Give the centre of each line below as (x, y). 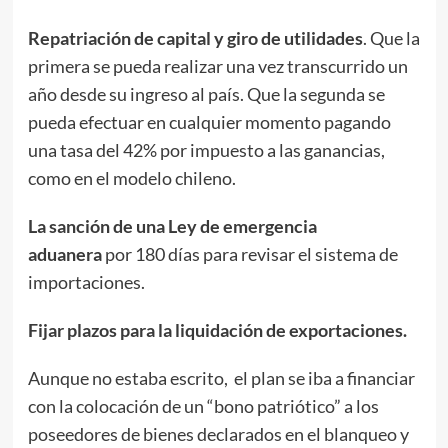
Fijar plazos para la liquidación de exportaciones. (217, 330)
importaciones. (86, 282)
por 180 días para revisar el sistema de (249, 254)
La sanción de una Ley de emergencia (172, 226)
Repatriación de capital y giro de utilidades (195, 38)
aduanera (64, 254)
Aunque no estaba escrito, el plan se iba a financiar (221, 378)
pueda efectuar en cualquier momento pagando (209, 122)
